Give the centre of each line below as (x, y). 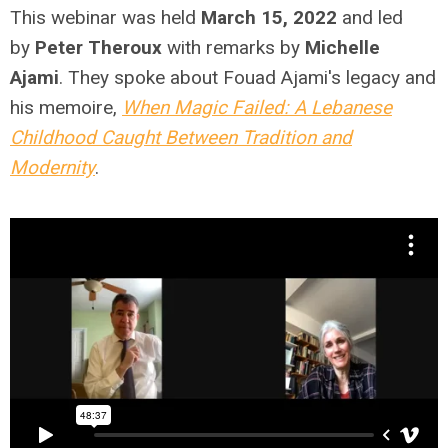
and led (372, 17)
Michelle (342, 47)
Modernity (52, 167)
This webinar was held (105, 17)
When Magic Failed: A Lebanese (257, 107)
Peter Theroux (98, 47)
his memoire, (66, 107)
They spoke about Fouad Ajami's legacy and (252, 77)
